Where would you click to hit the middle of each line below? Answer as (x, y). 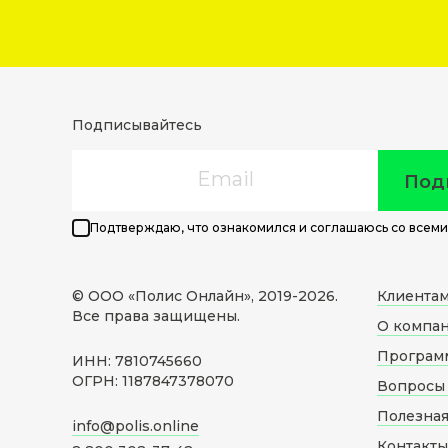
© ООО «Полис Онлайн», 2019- (185, 296)
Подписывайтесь (137, 125)
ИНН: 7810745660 (137, 361)
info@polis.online (135, 426)
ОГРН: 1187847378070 (153, 381)
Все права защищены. (156, 316)
